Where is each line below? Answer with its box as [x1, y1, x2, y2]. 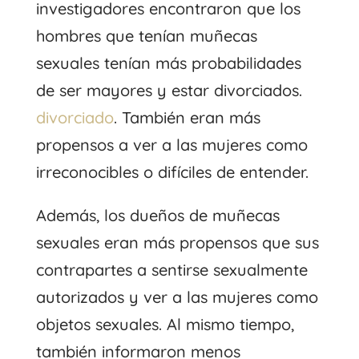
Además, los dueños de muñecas [35, 204, 280, 225]
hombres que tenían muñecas [35, 25, 257, 46]
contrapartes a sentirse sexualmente [35, 259, 308, 280]
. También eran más [113, 107, 260, 127]
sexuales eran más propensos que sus [35, 232, 319, 252]
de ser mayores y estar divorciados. [35, 79, 302, 100]
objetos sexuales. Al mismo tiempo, [35, 313, 294, 334]
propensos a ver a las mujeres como [35, 134, 308, 155]
